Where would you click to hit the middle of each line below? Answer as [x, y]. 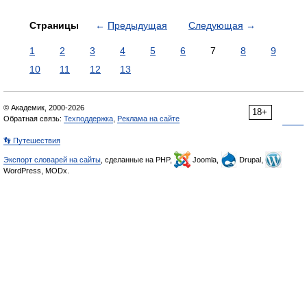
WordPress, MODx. [36, 171]
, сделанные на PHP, [137, 160]
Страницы [56, 25]
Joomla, [206, 160]
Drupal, [251, 160]
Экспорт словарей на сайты [52, 160]
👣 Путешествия [32, 140]
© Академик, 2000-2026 [44, 108]
